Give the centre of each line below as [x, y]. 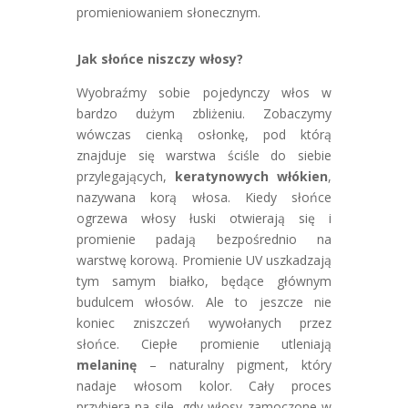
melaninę [107, 365]
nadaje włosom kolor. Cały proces [204, 386]
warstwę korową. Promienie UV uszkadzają [204, 260]
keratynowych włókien [251, 176]
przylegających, [126, 176]
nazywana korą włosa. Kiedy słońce [204, 197]
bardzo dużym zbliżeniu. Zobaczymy [204, 113]
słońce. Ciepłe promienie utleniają [204, 344]
